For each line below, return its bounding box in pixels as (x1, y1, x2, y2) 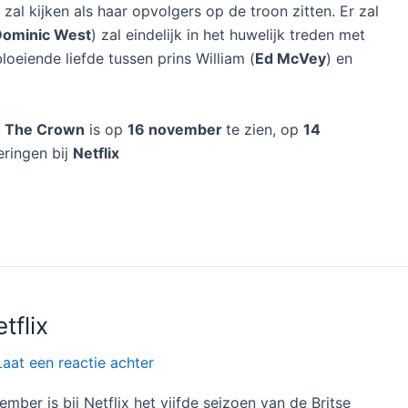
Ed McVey (255, 48, 326, 67)
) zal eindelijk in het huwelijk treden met (91, 25, 365, 44)
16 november (127, 119, 226, 138)
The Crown (5, 119, 85, 138)
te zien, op (226, 119, 303, 138)
